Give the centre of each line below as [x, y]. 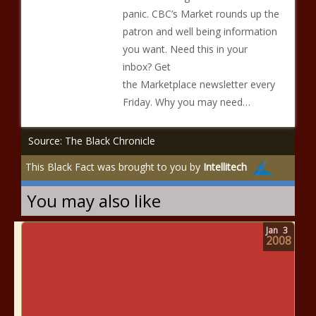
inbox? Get [146, 67]
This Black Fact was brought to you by [114, 166]
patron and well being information [200, 31]
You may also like [94, 201]
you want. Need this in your [185, 49]
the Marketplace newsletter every [199, 84]
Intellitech [225, 166]
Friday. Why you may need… [186, 102]
